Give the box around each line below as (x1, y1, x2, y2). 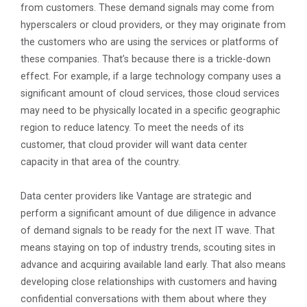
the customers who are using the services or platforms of (21, 36, 279, 49)
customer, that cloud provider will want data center (21, 139, 247, 151)
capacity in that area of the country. (21, 156, 180, 169)
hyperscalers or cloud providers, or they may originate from (21, 19, 286, 32)
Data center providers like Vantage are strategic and (21, 191, 251, 203)
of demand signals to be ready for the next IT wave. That (21, 225, 275, 237)
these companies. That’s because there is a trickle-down (21, 53, 271, 66)
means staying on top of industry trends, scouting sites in (21, 242, 275, 254)
